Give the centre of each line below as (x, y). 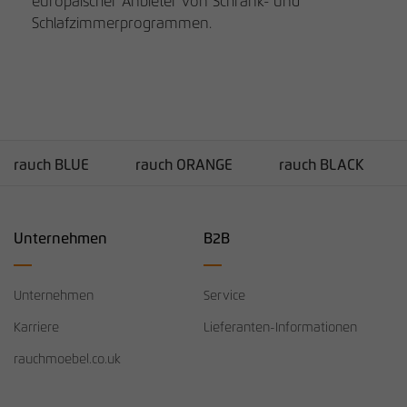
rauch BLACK (322, 165)
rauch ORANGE (184, 165)
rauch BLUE (51, 165)
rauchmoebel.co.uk (67, 359)
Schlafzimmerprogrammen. (122, 23)
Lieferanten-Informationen (280, 328)
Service (224, 296)
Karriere (36, 328)
